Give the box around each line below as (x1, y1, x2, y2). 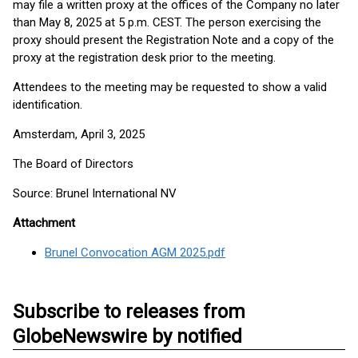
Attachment (13, 216, 75, 230)
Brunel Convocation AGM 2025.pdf (45, 245, 225, 260)
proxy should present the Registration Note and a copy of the (13, 33, 334, 47)
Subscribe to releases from (13, 300, 245, 323)
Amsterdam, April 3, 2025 (13, 127, 145, 141)
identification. (13, 97, 82, 112)
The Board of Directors (13, 157, 133, 171)
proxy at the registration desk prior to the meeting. (13, 50, 276, 65)
